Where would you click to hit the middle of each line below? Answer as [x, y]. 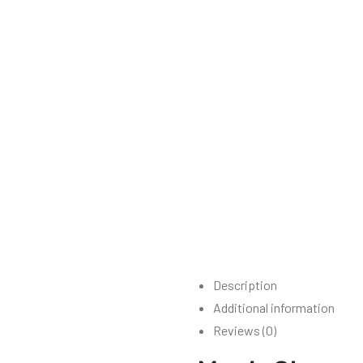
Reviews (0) [245, 331]
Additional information [274, 308]
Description [245, 285]
